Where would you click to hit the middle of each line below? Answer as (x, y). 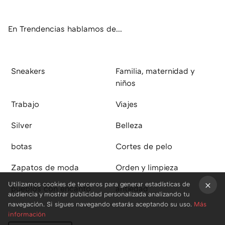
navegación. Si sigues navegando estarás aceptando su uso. (101, 204)
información (27, 214)
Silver (22, 125)
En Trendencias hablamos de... (65, 28)
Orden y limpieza (147, 167)
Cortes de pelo (144, 146)
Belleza (129, 125)
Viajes (127, 104)
